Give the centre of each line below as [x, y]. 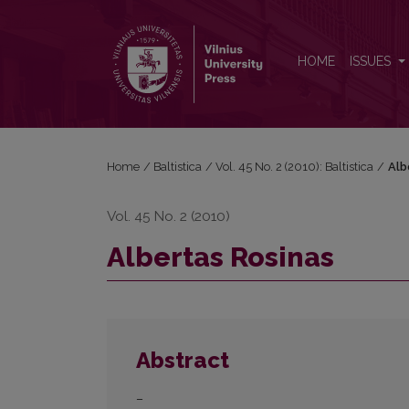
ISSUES [372, 62]
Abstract [183, 361]
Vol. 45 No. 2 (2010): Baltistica [295, 167]
